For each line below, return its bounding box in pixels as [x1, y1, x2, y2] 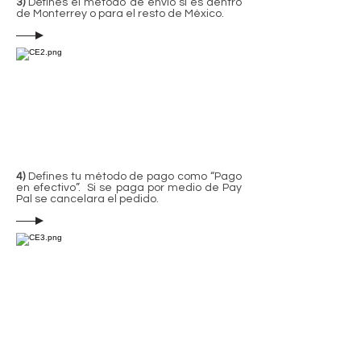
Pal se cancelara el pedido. [16, 193, 159, 205]
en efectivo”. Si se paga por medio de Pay [16, 182, 242, 194]
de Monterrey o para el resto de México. [16, 8, 224, 20]
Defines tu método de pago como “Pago [25, 171, 242, 183]
